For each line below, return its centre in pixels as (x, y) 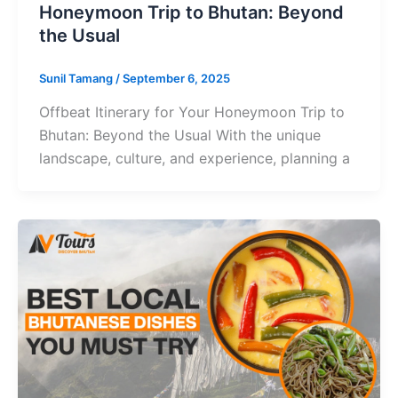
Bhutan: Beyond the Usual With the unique (179, 135)
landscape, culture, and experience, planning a (194, 158)
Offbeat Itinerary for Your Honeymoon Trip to (191, 111)
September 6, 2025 (176, 79)
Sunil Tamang (77, 79)
